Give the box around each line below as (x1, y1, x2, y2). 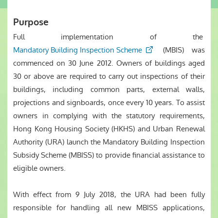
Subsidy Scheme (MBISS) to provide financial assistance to (13, 150, 205, 160)
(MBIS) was (155, 45, 205, 55)
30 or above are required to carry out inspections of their (13, 71, 205, 81)
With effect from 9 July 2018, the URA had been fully (13, 189, 205, 200)
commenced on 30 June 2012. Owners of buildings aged (13, 58, 205, 68)
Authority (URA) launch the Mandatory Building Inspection (13, 137, 205, 147)
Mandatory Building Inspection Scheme (13, 45, 142, 55)
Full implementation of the (13, 32, 205, 42)
